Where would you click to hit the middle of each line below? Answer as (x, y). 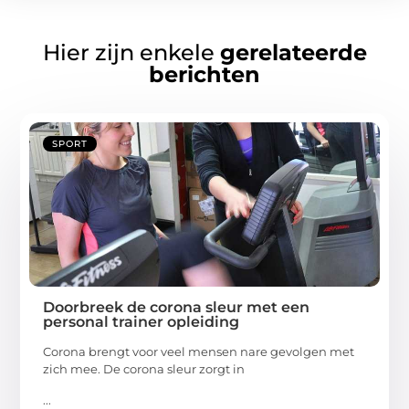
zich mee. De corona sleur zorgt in (144, 369)
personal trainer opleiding (142, 322)
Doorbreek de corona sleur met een (177, 308)
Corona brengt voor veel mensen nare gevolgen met (199, 352)
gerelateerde (293, 53)
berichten (204, 75)
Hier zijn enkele (131, 53)
